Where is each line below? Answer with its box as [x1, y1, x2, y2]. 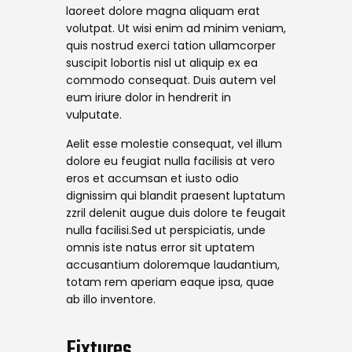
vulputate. [66, 106, 122, 123]
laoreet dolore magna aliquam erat [66, 2, 260, 19]
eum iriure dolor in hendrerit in [66, 89, 231, 105]
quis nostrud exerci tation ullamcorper [66, 37, 276, 53]
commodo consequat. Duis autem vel [66, 71, 276, 88]
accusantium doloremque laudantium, [66, 257, 280, 273]
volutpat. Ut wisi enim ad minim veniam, [66, 20, 286, 36]
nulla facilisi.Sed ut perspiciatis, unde [66, 222, 266, 239]
